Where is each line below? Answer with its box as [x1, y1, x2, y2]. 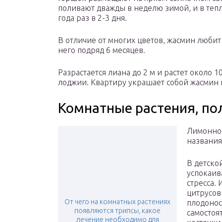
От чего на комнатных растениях [64, 198, 170, 206]
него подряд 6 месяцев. [58, 46, 145, 55]
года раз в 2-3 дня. [58, 13, 127, 23]
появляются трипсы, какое [74, 207, 161, 215]
